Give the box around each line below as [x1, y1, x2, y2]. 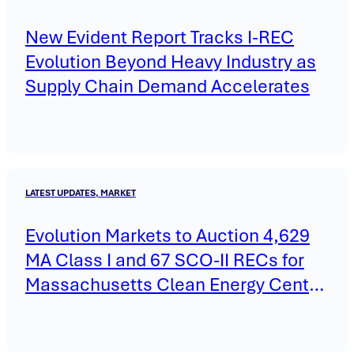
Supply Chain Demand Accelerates [25, 74, 310, 99]
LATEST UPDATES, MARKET [25, 187, 136, 199]
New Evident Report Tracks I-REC [25, 25, 294, 50]
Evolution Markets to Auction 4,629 [25, 224, 310, 248]
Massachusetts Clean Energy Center [25, 273, 326, 297]
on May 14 [25, 297, 108, 322]
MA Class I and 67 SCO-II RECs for [25, 248, 304, 273]
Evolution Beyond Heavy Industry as [25, 50, 316, 74]
